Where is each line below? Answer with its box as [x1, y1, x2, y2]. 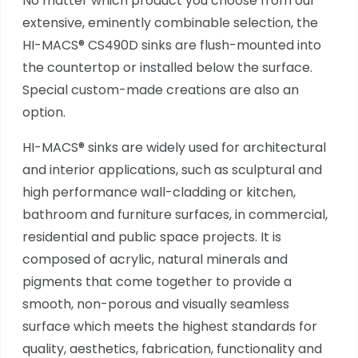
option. [22, 102, 66, 121]
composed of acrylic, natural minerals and [22, 249, 288, 268]
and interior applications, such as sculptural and [22, 160, 322, 179]
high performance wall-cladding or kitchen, [22, 182, 296, 201]
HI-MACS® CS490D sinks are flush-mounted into [22, 35, 321, 54]
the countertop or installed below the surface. [22, 58, 312, 77]
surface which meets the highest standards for [22, 316, 317, 336]
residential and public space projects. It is [22, 227, 281, 246]
